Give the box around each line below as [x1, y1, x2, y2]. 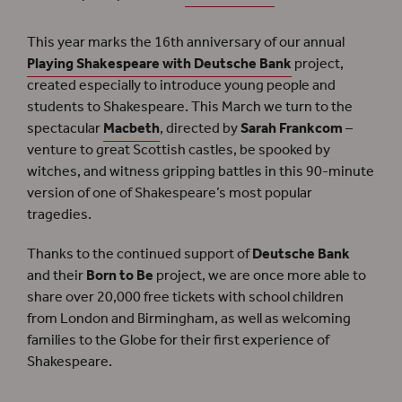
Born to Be [86, 262, 156, 291]
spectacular [27, 115, 103, 144]
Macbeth [103, 115, 160, 144]
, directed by [160, 115, 240, 144]
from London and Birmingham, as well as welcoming [27, 305, 351, 334]
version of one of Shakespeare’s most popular [27, 179, 312, 208]
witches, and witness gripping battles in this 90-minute [27, 158, 374, 187]
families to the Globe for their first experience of [27, 327, 329, 355]
